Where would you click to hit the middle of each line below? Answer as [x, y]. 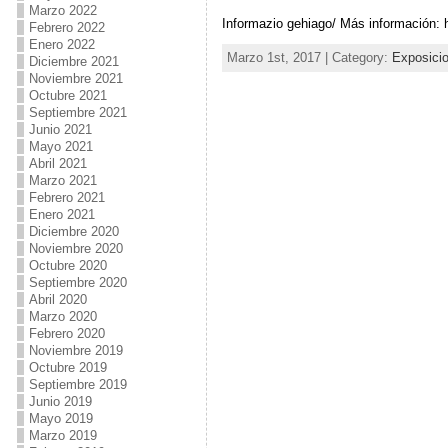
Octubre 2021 [67, 95]
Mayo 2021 [60, 146]
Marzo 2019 [62, 435]
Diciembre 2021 [73, 61]
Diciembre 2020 [73, 231]
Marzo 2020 [62, 316]
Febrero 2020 [66, 333]
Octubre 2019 [67, 367]
